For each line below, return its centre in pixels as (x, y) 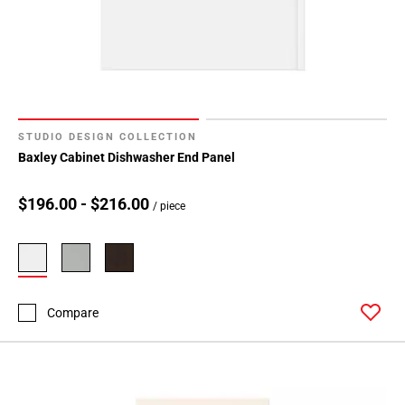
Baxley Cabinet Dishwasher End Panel (127, 158)
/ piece (169, 207)
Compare (73, 312)
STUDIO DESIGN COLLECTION (108, 137)
